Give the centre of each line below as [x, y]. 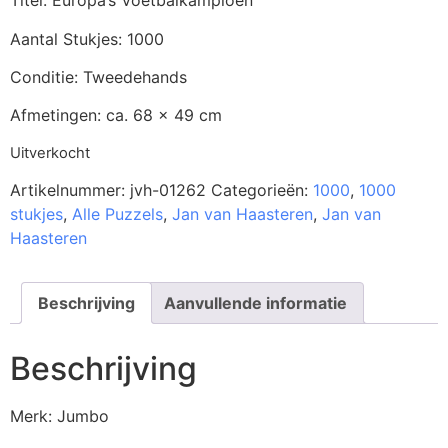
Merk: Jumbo [59, 416]
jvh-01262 [168, 190]
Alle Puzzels [117, 214]
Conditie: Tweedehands [98, 76]
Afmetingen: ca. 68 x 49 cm [116, 115]
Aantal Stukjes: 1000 [87, 38]
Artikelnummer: [70, 190]
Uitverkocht [50, 152]
